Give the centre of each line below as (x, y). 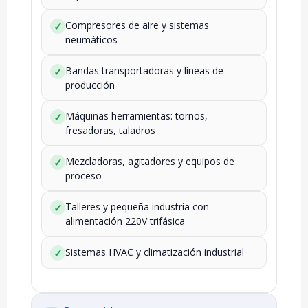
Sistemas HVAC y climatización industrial (155, 252)
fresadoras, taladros (110, 130)
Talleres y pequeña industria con (137, 206)
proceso (84, 175)
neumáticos (91, 39)
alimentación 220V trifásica (125, 221)
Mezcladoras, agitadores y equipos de (150, 161)
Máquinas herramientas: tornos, (136, 115)
